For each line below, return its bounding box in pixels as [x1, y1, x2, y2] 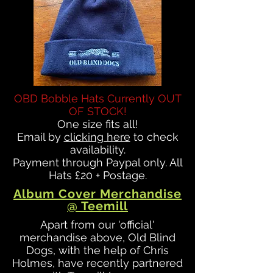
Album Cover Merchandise [13, 186, 182, 201]
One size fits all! [57, 118, 138, 130]
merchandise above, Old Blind [19, 231, 175, 244]
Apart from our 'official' [40, 218, 155, 231]
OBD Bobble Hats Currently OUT [13, 92, 182, 105]
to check [130, 130, 179, 143]
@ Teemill [67, 199, 128, 213]
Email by [16, 130, 64, 143]
